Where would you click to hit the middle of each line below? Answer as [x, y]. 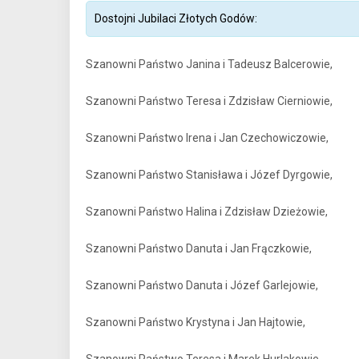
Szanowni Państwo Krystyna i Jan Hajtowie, [196, 322]
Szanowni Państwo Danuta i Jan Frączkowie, [199, 248]
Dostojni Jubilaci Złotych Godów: [176, 18]
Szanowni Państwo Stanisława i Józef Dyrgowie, [209, 175]
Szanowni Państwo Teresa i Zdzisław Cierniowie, [209, 101]
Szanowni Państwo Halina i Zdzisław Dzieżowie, [207, 212]
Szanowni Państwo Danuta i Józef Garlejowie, [202, 285]
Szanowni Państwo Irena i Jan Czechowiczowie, [207, 138]
